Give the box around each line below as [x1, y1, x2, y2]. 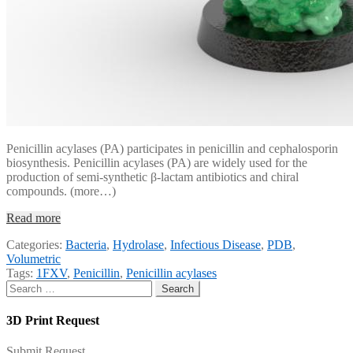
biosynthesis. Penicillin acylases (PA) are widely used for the [6, 155, 307, 169]
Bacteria [65, 237, 106, 251]
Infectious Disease [170, 237, 261, 251]
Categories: [6, 237, 65, 251]
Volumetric [6, 251, 61, 266]
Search [6, 279, 39, 293]
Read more [6, 210, 61, 225]
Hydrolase [113, 237, 164, 251]
